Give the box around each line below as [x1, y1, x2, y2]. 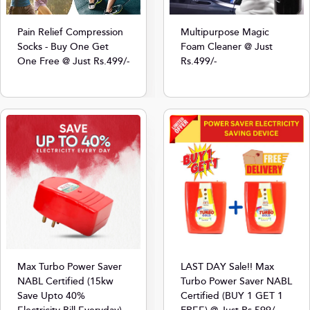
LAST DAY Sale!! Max [181, 259, 274, 275]
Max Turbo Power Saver [17, 259, 122, 275]
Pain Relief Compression [17, 24, 123, 40]
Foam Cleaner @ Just [181, 39, 273, 55]
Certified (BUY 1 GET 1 [181, 288, 283, 304]
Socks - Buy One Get [17, 39, 109, 55]
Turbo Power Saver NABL [181, 273, 292, 289]
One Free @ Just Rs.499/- [17, 53, 129, 69]
